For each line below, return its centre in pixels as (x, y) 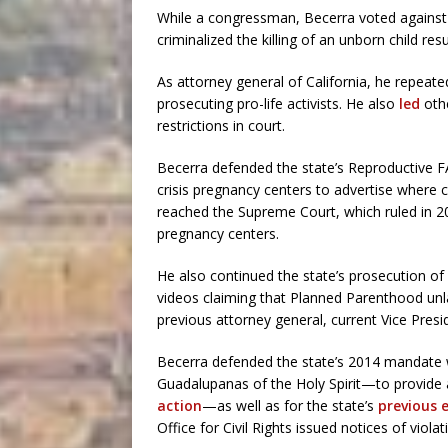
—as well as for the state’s (290, 405)
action (179, 405)
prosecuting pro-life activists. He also (278, 103)
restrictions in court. (221, 125)
